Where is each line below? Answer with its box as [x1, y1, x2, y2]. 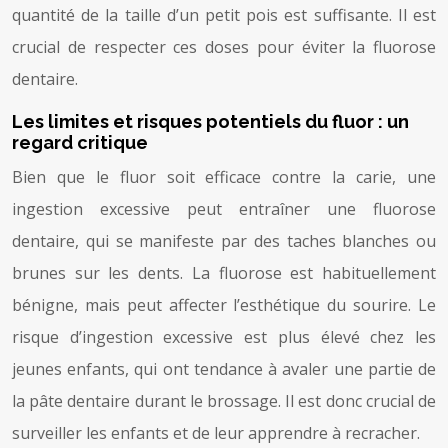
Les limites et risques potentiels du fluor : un [12, 110, 409, 132]
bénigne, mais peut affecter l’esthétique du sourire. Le [12, 293, 436, 316]
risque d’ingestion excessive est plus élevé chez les [12, 325, 436, 348]
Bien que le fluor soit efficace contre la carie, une [12, 165, 436, 188]
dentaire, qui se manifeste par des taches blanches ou [12, 229, 436, 252]
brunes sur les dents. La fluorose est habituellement [12, 261, 436, 284]
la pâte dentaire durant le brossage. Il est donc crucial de [12, 389, 436, 412]
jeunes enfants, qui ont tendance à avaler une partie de [12, 357, 436, 380]
